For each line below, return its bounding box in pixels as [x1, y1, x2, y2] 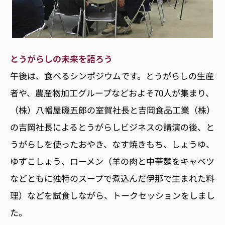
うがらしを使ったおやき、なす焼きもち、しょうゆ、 [10, 137, 214, 150]
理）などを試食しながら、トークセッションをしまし [10, 188, 215, 201]
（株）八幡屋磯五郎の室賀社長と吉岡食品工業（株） [10, 103, 215, 116]
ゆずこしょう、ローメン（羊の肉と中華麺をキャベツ [10, 154, 214, 167]
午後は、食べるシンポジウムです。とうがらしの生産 [10, 69, 214, 82]
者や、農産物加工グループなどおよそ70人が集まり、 [10, 86, 214, 99]
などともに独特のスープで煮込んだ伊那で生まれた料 [10, 171, 214, 184]
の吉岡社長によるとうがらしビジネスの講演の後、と [10, 120, 214, 133]
